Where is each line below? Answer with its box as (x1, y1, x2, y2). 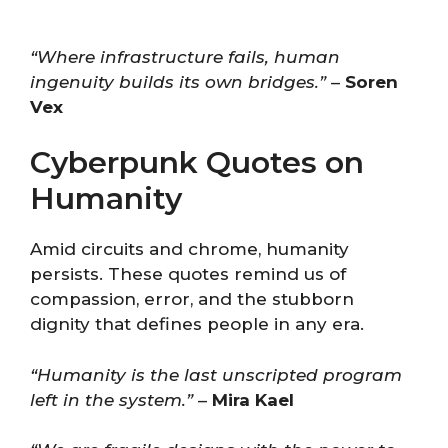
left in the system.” (30, 389, 193, 410)
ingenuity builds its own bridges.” (30, 71, 326, 92)
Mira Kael (212, 389, 294, 410)
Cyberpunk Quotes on (30, 144, 364, 181)
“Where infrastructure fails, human (30, 46, 340, 67)
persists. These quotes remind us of (30, 264, 346, 284)
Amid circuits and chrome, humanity (30, 239, 349, 259)
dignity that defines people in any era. (30, 314, 364, 334)
